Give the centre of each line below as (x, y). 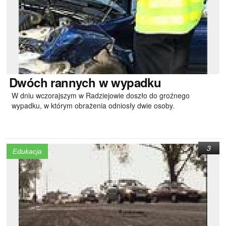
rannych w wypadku (104, 82)
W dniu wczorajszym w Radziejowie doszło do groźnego (101, 95)
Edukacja (27, 151)
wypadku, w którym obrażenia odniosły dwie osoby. (93, 105)
